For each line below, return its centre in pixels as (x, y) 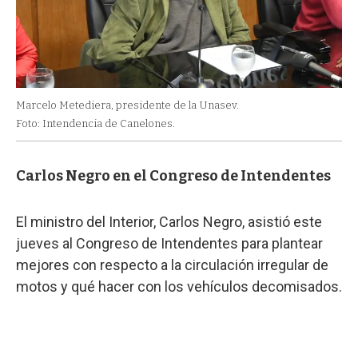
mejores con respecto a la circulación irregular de (172, 265)
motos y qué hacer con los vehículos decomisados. (179, 287)
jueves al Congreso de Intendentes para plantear (169, 244)
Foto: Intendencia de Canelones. (95, 124)
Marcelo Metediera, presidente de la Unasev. (127, 105)
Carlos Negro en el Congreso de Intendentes (173, 176)
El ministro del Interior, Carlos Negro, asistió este (169, 222)
